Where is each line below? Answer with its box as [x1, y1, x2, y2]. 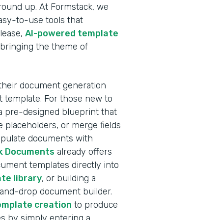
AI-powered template [25, 27, 118, 39]
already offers [55, 146, 112, 157]
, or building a [42, 172, 96, 184]
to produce [72, 199, 118, 210]
